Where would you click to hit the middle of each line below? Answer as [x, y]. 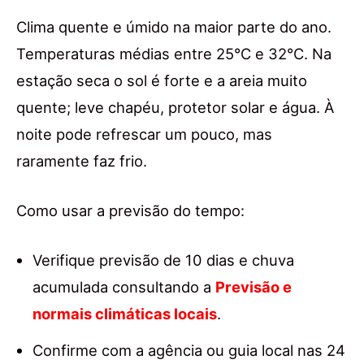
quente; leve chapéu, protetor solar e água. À [175, 107]
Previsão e [253, 286]
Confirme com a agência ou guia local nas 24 [189, 350]
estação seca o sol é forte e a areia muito [162, 80]
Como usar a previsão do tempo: [130, 210]
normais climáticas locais [125, 313]
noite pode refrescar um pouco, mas [144, 134]
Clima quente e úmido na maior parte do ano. [174, 26]
